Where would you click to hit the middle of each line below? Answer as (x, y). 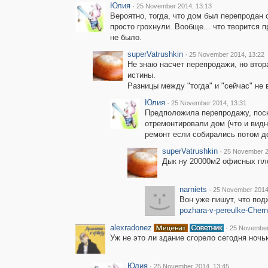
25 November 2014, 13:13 (174, 6)
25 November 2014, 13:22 (226, 54)
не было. (126, 37)
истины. (141, 75)
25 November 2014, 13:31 (208, 103)
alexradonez (131, 228)
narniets (193, 189)
